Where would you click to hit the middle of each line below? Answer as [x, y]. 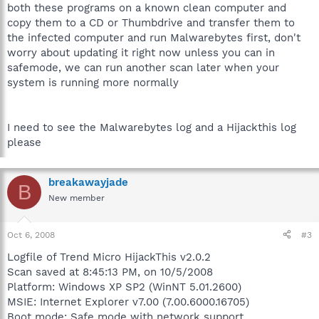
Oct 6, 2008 [31, 235]
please [24, 142]
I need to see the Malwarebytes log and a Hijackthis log [152, 127]
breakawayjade [88, 182]
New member [77, 198]
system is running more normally [93, 83]
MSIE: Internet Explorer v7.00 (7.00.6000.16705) [128, 302]
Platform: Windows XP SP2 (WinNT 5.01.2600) [124, 287]
